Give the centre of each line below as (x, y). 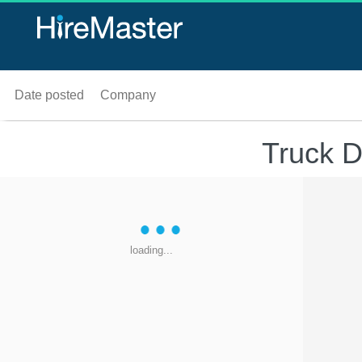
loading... (152, 250)
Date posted (49, 95)
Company (128, 95)
